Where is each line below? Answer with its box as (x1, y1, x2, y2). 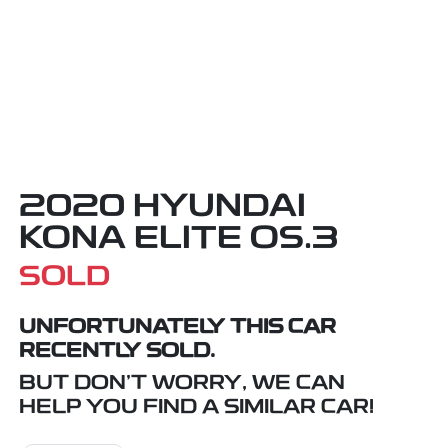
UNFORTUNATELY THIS (19, 318, 288, 339)
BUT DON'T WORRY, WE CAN (19, 374, 345, 395)
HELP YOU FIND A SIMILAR (19, 398, 321, 419)
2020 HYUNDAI (19, 192, 306, 225)
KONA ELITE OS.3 (19, 224, 338, 257)
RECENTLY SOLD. (19, 342, 215, 363)
